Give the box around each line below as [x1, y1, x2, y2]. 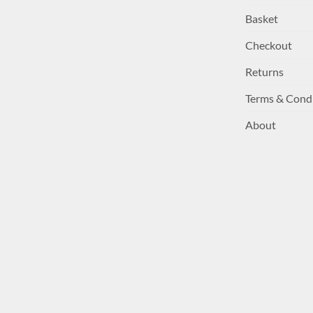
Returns [245, 64, 284, 78]
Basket [245, 11, 278, 25]
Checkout [245, 38, 292, 52]
